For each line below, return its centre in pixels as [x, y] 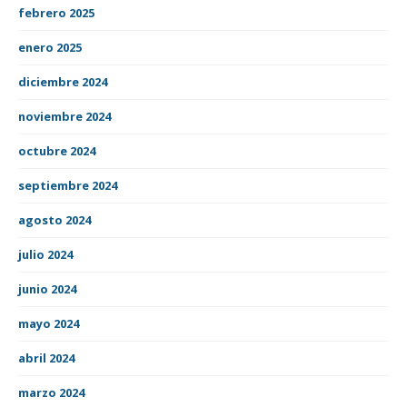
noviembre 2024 [65, 116]
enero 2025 [50, 47]
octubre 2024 [57, 150]
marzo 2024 [51, 392]
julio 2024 [45, 254]
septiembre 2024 [68, 185]
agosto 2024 [55, 219]
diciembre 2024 [63, 81]
